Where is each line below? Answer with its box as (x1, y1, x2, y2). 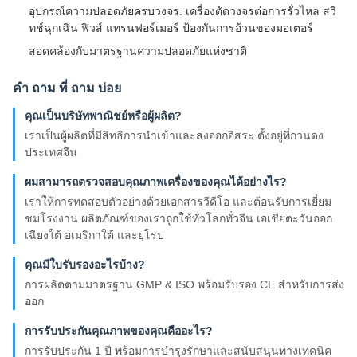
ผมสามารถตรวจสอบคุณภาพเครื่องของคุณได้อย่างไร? (25, 175, 287, 188)
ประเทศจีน (25, 146, 77, 159)
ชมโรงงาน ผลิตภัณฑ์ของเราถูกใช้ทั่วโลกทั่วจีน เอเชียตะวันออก (25, 212, 332, 225)
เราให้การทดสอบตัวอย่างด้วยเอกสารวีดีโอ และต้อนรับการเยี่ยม (25, 195, 331, 208)
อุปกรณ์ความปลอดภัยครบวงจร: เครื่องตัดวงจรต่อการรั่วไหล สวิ (29, 5, 336, 18)
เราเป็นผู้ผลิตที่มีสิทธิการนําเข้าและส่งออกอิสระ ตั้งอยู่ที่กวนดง (25, 129, 324, 142)
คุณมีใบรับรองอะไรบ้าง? (25, 258, 145, 271)
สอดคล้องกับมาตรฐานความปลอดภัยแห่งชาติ (29, 45, 247, 57)
